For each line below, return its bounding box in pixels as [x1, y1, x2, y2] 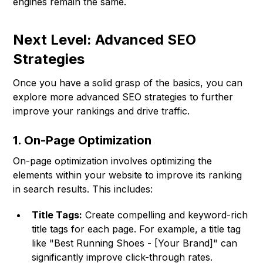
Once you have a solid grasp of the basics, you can [13, 77, 243, 89]
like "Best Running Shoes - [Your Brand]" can [32, 237, 238, 249]
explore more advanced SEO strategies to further [13, 91, 234, 103]
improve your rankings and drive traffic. [13, 105, 190, 117]
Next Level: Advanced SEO [13, 31, 197, 49]
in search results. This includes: [13, 183, 153, 195]
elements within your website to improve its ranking [13, 169, 242, 181]
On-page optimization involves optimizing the [13, 155, 213, 167]
